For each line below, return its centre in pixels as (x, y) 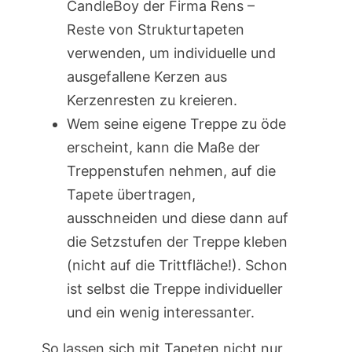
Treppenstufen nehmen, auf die (171, 171)
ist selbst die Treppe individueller (174, 289)
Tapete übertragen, (131, 195)
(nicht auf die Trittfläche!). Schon (177, 266)
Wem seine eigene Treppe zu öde (176, 124)
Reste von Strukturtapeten (155, 30)
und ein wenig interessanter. (162, 313)
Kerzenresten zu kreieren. (154, 101)
